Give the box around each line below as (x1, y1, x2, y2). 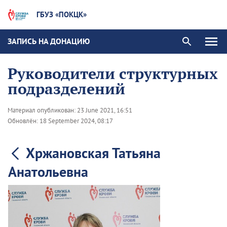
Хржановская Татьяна (26, 143, 161, 162)
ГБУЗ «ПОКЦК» (36, 10, 87, 20)
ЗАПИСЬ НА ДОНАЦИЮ (8, 36, 90, 47)
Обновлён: (8, 116, 40, 125)
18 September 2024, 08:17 (40, 116, 113, 125)
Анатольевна (8, 162, 88, 181)
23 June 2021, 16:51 (77, 105, 132, 115)
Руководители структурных (8, 63, 218, 84)
